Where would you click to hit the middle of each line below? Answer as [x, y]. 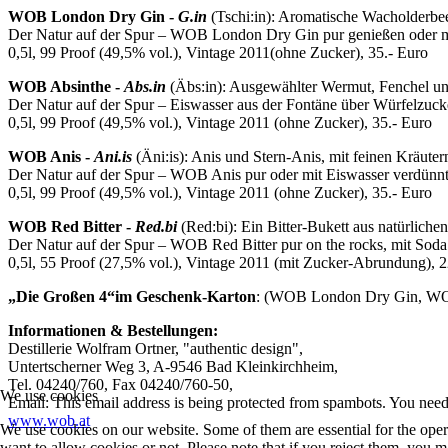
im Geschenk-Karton [185, 297]
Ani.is [115, 157]
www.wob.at [49, 421]
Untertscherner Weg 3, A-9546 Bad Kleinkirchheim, [173, 367]
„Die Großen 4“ [61, 297]
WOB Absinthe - [66, 87]
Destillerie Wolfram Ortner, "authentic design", [155, 349]
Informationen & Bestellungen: [113, 331]
